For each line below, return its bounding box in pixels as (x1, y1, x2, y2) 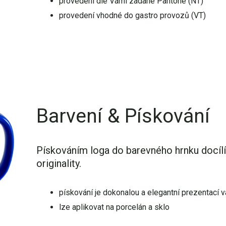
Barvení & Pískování (36, 104, 210, 128)
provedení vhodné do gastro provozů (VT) (59, 11, 206, 20)
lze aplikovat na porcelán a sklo (59, 202, 169, 212)
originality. (36, 157, 81, 170)
